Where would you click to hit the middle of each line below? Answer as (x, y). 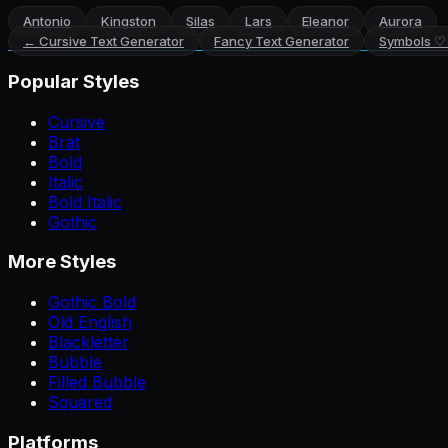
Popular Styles (73, 81)
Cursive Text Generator (111, 41)
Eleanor (325, 21)
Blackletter (88, 341)
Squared (80, 401)
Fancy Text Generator (281, 41)
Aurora (400, 21)
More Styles (62, 262)
